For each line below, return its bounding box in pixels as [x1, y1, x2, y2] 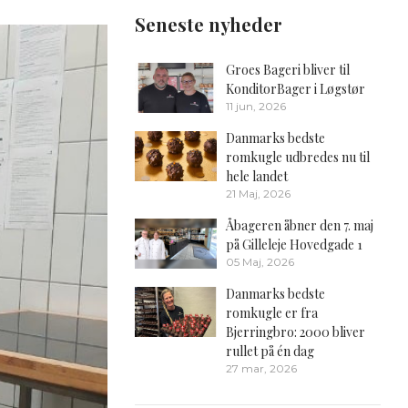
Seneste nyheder [135, 11, 282, 36]
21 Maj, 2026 [226, 186, 291, 200]
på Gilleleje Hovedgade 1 [226, 235, 362, 253]
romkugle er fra [226, 303, 318, 321]
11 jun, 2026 [226, 98, 286, 113]
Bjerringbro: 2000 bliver [226, 322, 365, 341]
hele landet [226, 167, 288, 185]
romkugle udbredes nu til [226, 148, 370, 166]
